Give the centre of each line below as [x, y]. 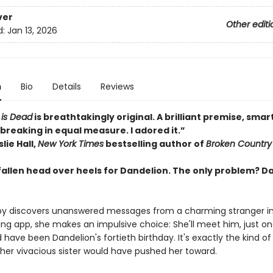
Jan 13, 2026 [32, 31]
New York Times [70, 144]
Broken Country [239, 144]
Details [66, 87]
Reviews [117, 87]
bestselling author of [154, 144]
